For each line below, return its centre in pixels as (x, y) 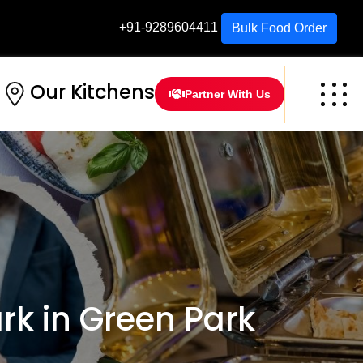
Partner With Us (228, 94)
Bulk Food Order (279, 28)
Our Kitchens (92, 92)
